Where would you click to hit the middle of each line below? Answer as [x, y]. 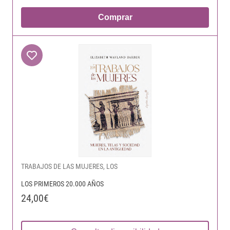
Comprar [115, 17]
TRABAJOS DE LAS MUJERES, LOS [69, 166]
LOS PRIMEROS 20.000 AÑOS [62, 184]
